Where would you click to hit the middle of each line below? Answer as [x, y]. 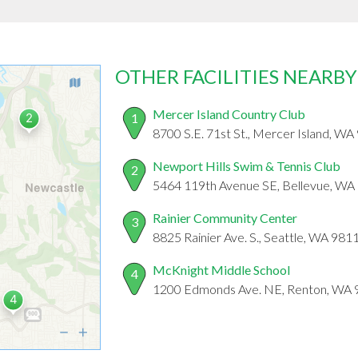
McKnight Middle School [221, 270]
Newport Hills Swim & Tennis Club [247, 166]
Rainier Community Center [225, 218]
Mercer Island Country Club [229, 114]
